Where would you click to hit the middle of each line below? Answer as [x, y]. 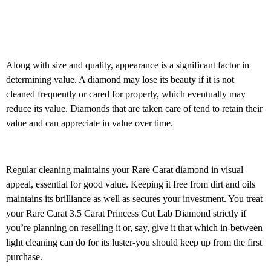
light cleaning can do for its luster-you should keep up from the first [134, 242]
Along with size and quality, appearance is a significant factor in [128, 65]
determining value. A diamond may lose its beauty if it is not [120, 80]
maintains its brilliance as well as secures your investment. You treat [134, 198]
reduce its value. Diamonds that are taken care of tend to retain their [134, 109]
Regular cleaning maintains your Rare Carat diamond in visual [125, 169]
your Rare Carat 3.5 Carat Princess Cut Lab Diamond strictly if [126, 213]
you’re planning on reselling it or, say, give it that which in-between [134, 227]
